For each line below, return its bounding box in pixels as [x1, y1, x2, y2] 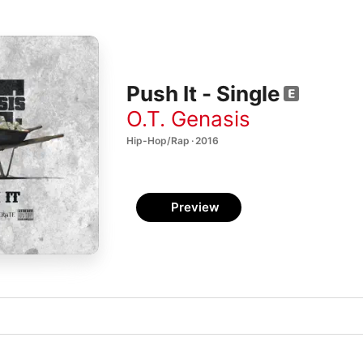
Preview [171, 199, 220, 215]
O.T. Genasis [126, 105, 250, 131]
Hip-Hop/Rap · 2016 [126, 134, 219, 147]
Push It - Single [126, 81, 280, 107]
